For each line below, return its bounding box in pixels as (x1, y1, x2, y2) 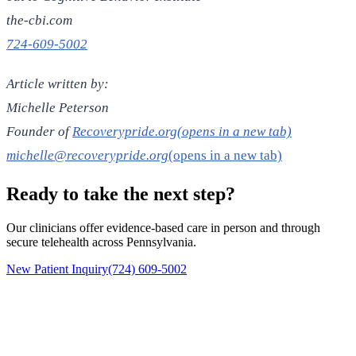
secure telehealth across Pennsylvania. (6, 235, 196, 250)
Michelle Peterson (6, 100, 109, 116)
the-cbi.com (6, 13, 72, 29)
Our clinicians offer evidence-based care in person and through (6, 221, 320, 235)
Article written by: (6, 76, 109, 92)
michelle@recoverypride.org (6, 148, 168, 164)
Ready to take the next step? (6, 184, 235, 205)
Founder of (6, 124, 72, 140)
